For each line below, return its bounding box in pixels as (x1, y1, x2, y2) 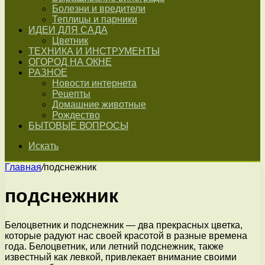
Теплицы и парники (52, 14, 137, 24)
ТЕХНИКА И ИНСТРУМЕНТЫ (28, 46, 160, 56)
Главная (5, 162, 41, 172)
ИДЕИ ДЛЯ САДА (28, 25, 108, 35)
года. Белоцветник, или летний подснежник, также (5, 241, 224, 251)
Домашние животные (52, 99, 146, 109)
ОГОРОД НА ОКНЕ (28, 57, 112, 67)
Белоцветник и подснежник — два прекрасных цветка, (5, 219, 243, 230)
